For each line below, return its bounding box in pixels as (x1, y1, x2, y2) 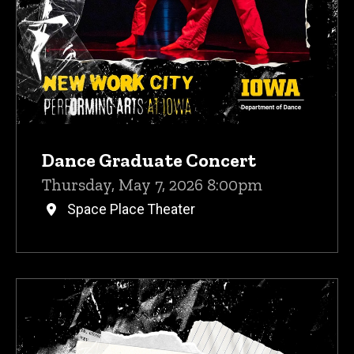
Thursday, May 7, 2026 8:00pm (42, 175, 262, 195)
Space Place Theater (67, 201, 195, 218)
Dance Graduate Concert (42, 149, 256, 172)
